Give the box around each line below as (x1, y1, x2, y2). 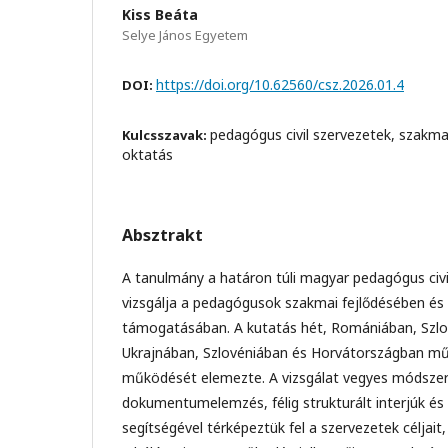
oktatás (122, 144, 173, 164)
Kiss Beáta (122, 4, 198, 24)
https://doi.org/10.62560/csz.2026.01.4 (156, 74, 404, 94)
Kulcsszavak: (122, 125, 210, 144)
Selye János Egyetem (122, 25, 248, 44)
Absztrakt (122, 223, 203, 246)
